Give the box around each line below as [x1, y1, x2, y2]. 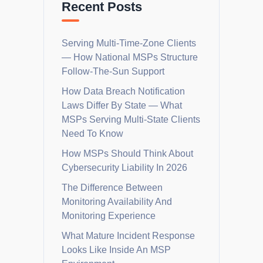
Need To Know [62, 129, 123, 139]
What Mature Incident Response [62, 231, 195, 241]
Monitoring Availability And [62, 197, 172, 207]
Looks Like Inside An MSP [62, 245, 171, 255]
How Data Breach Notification [62, 86, 185, 97]
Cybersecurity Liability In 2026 [62, 163, 187, 173]
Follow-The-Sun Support [62, 66, 164, 77]
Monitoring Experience [62, 211, 156, 221]
